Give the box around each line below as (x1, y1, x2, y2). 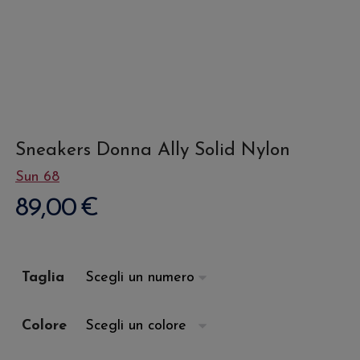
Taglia (22, 270, 64, 286)
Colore (22, 318, 67, 334)
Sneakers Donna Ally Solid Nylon (15, 141, 290, 161)
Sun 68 (15, 170, 59, 186)
